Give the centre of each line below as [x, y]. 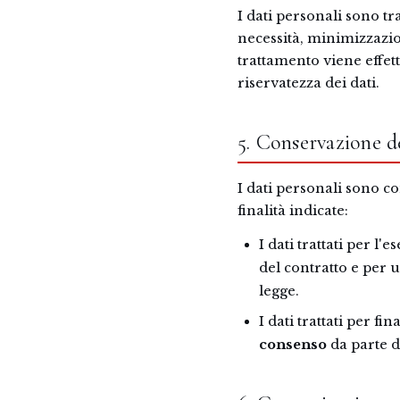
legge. [279, 291]
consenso [293, 345]
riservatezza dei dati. [308, 83]
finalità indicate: [293, 211]
